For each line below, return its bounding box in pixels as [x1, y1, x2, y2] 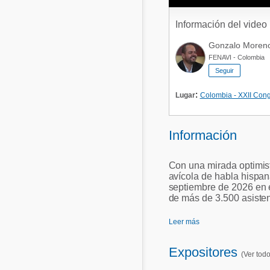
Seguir [215, 67, 234, 74]
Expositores [168, 245, 241, 260]
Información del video [175, 19, 267, 30]
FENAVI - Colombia [208, 54, 265, 61]
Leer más [168, 218, 199, 226]
